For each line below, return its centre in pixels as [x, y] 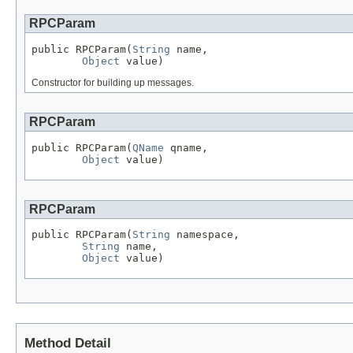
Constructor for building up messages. [113, 82]
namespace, [205, 235]
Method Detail [68, 344]
